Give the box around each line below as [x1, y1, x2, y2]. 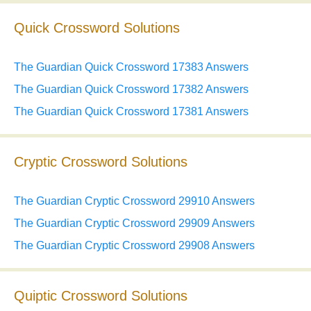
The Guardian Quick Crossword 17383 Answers [14, 61, 249, 74]
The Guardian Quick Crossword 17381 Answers [14, 106, 249, 118]
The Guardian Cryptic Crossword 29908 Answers [14, 239, 255, 252]
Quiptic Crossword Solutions [14, 288, 187, 304]
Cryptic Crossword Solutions [14, 154, 187, 170]
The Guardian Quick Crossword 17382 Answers [14, 83, 249, 96]
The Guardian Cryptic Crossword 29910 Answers [14, 195, 255, 208]
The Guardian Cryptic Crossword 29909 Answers [14, 217, 255, 230]
